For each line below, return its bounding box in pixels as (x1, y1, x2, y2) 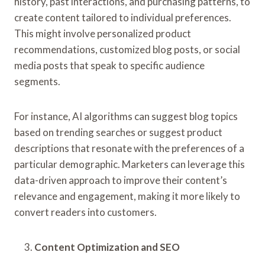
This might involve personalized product (14, 27, 191, 40)
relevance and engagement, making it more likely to (14, 189, 240, 202)
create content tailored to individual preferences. (14, 11, 231, 24)
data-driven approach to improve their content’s (14, 173, 227, 186)
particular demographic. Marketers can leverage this (14, 157, 245, 170)
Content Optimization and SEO (34, 240, 180, 253)
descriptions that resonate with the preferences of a (14, 141, 244, 154)
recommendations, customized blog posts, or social (14, 43, 240, 56)
